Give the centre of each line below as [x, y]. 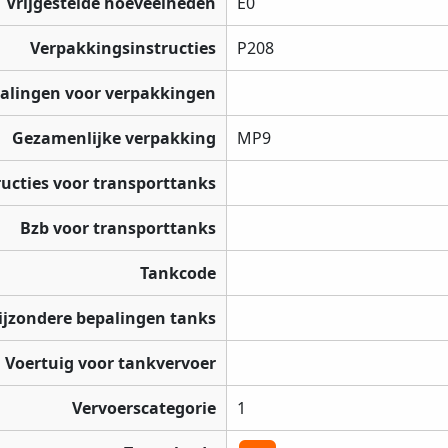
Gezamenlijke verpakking [114, 138]
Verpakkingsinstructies [123, 48]
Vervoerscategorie [144, 408]
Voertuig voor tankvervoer [110, 363]
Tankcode [178, 273]
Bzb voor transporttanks [118, 228]
